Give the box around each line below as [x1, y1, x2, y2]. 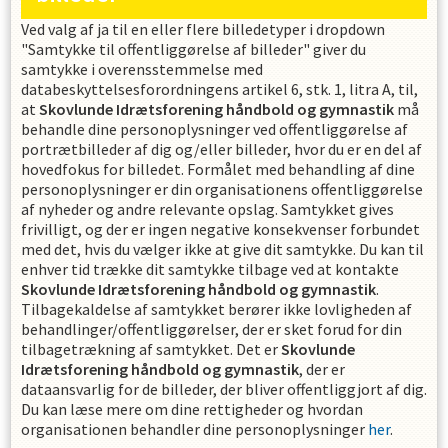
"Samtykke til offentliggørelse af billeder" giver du [21, 39, 366, 59]
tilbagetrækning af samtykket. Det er [21, 339, 281, 359]
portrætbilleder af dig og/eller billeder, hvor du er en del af [21, 139, 422, 159]
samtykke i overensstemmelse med [21, 59, 263, 79]
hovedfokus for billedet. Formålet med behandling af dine [21, 159, 415, 179]
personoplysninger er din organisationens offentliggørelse [21, 179, 423, 199]
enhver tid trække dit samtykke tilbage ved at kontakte [21, 259, 399, 279]
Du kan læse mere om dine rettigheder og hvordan [21, 399, 363, 419]
